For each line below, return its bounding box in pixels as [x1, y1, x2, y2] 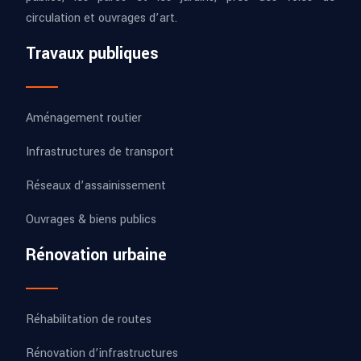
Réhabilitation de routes [26, 310, 151, 328]
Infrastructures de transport [26, 143, 174, 160]
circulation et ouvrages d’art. [26, 9, 177, 27]
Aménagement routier [26, 109, 142, 127]
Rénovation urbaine [26, 243, 167, 267]
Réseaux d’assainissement [26, 176, 166, 194]
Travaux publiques [26, 41, 159, 65]
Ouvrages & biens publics [26, 210, 156, 228]
